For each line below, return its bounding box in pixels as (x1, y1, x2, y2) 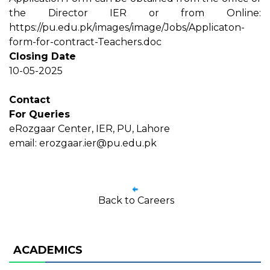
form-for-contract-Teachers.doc (9, 36, 162, 48)
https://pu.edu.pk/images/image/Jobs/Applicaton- (9, 22, 245, 33)
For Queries (9, 108, 70, 120)
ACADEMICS (13, 243, 83, 257)
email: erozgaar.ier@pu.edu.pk (9, 137, 157, 149)
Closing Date (9, 51, 76, 62)
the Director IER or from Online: (9, 7, 261, 19)
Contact (9, 94, 50, 105)
